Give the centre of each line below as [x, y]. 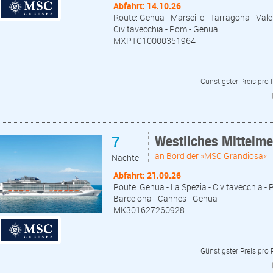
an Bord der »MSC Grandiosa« [211, 156]
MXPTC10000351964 [154, 41]
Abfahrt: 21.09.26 [147, 175]
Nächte [125, 158]
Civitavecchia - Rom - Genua [166, 29]
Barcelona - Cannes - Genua [165, 199]
